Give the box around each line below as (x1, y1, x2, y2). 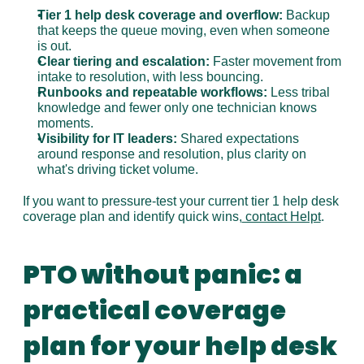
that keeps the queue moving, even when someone (37, 24, 330, 37)
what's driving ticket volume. (37, 162, 198, 176)
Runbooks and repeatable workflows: (37, 85, 267, 99)
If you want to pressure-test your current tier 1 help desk (22, 194, 339, 208)
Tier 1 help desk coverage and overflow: (37, 8, 283, 22)
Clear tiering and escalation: (37, 54, 210, 68)
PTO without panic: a (22, 256, 302, 292)
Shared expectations (176, 132, 299, 145)
